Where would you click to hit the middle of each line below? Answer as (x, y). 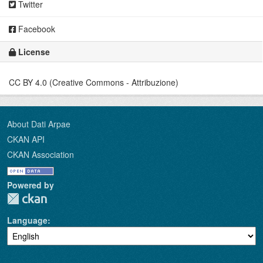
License (33, 52)
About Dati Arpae (39, 124)
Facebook (36, 29)
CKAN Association (41, 155)
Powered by (31, 185)
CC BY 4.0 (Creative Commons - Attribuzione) (94, 82)
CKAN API (26, 139)
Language (27, 220)
